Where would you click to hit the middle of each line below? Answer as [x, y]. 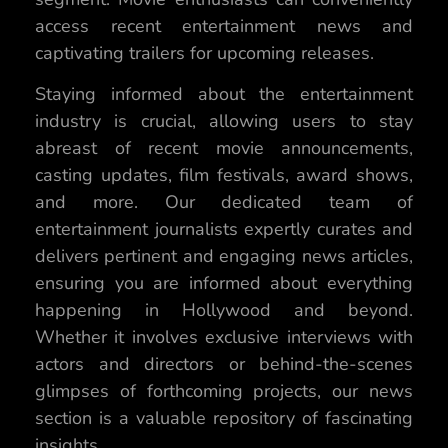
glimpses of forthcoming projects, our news [224, 391]
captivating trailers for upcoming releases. [204, 53]
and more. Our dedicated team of [224, 202]
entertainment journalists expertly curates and [224, 229]
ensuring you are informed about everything [224, 283]
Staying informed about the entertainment [224, 94]
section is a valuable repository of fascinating [224, 418]
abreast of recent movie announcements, [224, 148]
